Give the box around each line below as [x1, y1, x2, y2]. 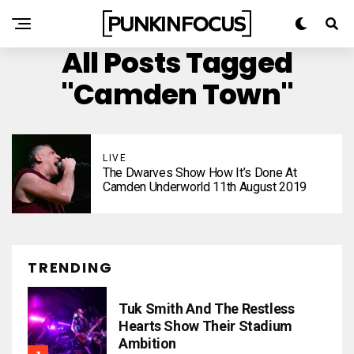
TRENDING [28, 258, 113, 277]
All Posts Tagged [61, 43, 293, 83]
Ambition [119, 335, 177, 352]
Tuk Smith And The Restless [119, 300, 295, 317]
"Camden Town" [60, 74, 294, 115]
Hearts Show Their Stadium [119, 318, 292, 334]
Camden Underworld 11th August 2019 [103, 179, 307, 194]
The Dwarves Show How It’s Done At [103, 165, 297, 180]
